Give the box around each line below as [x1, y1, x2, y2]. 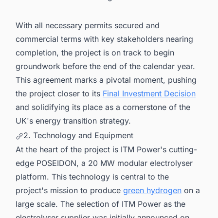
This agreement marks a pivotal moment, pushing [16, 75, 197, 85]
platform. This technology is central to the [16, 172, 169, 182]
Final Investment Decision [103, 89, 196, 99]
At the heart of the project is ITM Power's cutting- [16, 145, 197, 155]
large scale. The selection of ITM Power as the [16, 199, 185, 209]
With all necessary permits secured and [16, 20, 160, 31]
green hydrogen [123, 185, 182, 196]
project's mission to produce [16, 185, 123, 196]
